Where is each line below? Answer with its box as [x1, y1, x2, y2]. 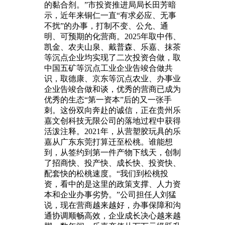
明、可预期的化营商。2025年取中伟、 [44, 32, 181, 41]
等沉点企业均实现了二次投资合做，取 [44, 53, 181, 62]
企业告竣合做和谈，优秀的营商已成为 [44, 84, 181, 93]
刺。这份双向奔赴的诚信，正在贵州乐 [44, 105, 181, 115]
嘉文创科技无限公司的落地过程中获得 [44, 116, 181, 125]
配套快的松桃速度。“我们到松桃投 [44, 169, 168, 178]
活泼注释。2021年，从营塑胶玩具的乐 [44, 127, 181, 136]
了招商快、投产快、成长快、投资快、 [44, 158, 181, 167]
